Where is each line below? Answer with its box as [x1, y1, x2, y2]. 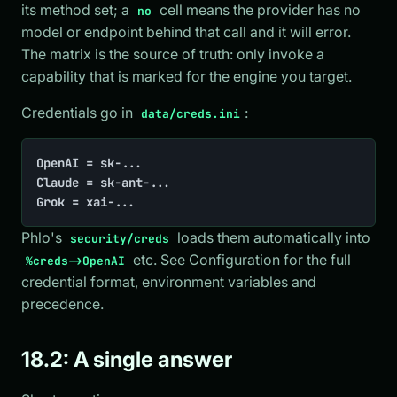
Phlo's [21, 228, 66, 246]
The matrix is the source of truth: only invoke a [21, 44, 324, 63]
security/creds [70, 230, 170, 246]
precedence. [21, 294, 104, 313]
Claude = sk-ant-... [36, 174, 171, 191]
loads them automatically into [174, 228, 371, 246]
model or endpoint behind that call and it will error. [21, 22, 351, 41]
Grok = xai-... [36, 193, 136, 210]
